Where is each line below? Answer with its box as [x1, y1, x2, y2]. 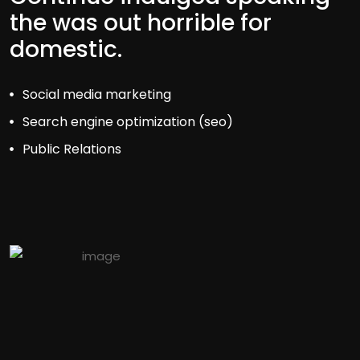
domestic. [10, 34, 122, 66]
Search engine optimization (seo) [22, 112, 234, 132]
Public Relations [22, 140, 122, 159]
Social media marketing [22, 85, 172, 104]
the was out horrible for [10, 7, 272, 39]
